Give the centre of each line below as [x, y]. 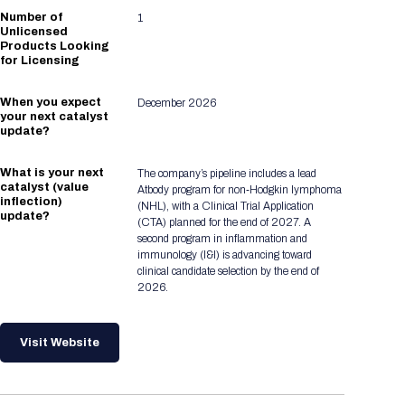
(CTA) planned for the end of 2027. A [225, 223]
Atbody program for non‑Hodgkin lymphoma [240, 190]
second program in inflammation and [223, 239]
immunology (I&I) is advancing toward [225, 255]
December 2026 [177, 104]
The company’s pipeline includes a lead [227, 174]
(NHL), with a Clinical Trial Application [226, 207]
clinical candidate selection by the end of [229, 272]
